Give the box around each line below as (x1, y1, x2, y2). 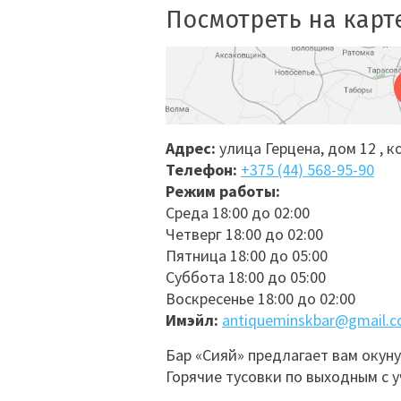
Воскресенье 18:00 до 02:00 (166, 288, 355, 309)
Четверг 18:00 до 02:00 (166, 224, 323, 244)
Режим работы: (166, 181, 280, 201)
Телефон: (166, 159, 241, 180)
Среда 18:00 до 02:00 (166, 202, 310, 223)
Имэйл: (166, 310, 222, 330)
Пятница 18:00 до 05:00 (166, 245, 328, 266)
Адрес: (166, 138, 219, 158)
